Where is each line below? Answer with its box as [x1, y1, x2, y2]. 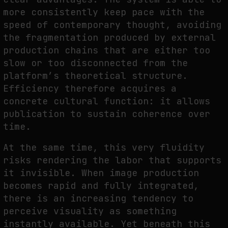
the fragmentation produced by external [3, 32, 216, 44]
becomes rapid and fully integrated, [3, 179, 199, 191]
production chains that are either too [3, 44, 210, 56]
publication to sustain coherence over [3, 108, 210, 120]
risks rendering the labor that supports [3, 154, 221, 166]
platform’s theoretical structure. [3, 70, 188, 82]
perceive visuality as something [3, 205, 177, 217]
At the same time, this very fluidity [3, 141, 205, 153]
